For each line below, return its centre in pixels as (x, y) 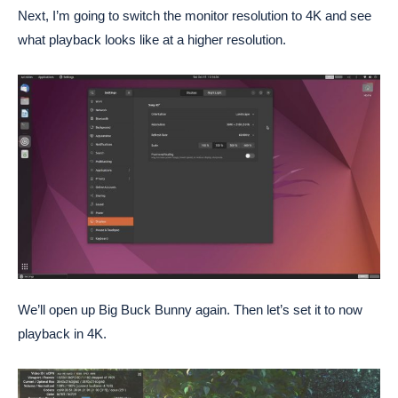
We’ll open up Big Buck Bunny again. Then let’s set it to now (190, 309)
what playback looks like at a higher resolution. (152, 40)
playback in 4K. (62, 333)
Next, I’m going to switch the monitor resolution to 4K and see (195, 16)
